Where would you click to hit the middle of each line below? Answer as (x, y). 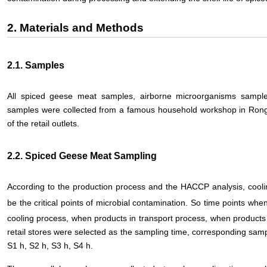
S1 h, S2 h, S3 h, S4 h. (50, 245)
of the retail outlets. (43, 123)
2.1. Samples (36, 65)
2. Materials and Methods (75, 27)
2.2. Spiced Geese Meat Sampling (82, 156)
